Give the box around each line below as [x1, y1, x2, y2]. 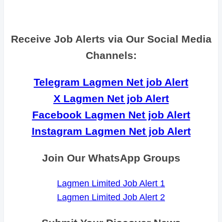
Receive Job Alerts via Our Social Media [10, 33, 212, 45]
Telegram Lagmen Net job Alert [34, 76, 188, 88]
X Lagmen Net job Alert [53, 93, 169, 105]
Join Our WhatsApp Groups [42, 152, 180, 164]
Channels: [85, 50, 137, 61]
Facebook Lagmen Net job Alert [32, 109, 190, 121]
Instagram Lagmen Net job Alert [31, 125, 191, 137]
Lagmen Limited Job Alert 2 [57, 192, 165, 203]
